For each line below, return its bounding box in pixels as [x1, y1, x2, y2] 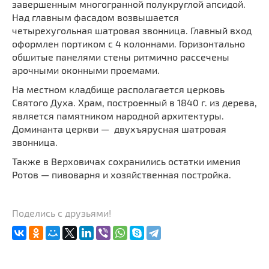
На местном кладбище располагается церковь [12, 83, 225, 95]
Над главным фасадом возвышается [12, 11, 179, 23]
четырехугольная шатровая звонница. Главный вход [12, 24, 252, 36]
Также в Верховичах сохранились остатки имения [12, 155, 241, 167]
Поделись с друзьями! [12, 207, 111, 219]
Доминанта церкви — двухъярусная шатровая [12, 122, 226, 134]
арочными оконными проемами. [12, 64, 160, 76]
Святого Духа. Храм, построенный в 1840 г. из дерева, [12, 96, 257, 108]
